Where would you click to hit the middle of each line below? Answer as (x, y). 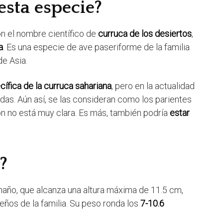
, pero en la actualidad (153, 86)
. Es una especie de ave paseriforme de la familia (96, 47)
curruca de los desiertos (145, 34)
